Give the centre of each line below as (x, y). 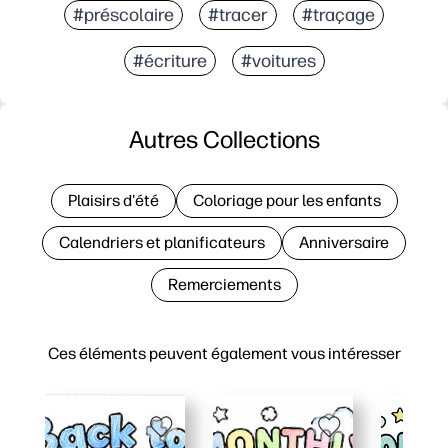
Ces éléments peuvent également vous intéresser (224, 353)
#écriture (169, 60)
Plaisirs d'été (113, 200)
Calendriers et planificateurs (162, 242)
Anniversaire (344, 242)
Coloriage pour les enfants (286, 200)
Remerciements (224, 284)
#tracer (238, 14)
